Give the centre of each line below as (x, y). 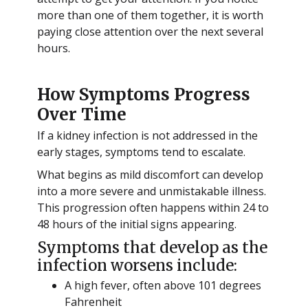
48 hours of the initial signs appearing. (136, 224)
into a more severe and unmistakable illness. (151, 191)
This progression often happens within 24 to (153, 207)
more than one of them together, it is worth (150, 15)
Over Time (81, 115)
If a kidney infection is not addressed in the (147, 136)
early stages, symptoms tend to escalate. (141, 152)
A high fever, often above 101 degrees (163, 285)
